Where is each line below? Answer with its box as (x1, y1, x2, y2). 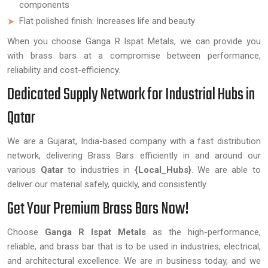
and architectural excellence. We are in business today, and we (7, 255, 261, 266)
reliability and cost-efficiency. (7, 65, 120, 75)
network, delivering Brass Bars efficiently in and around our (7, 150, 261, 161)
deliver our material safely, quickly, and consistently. (7, 179, 208, 190)
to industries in (68, 165, 135, 175)
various (7, 165, 41, 175)
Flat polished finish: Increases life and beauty (19, 16, 195, 26)
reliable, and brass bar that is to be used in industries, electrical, (7, 241, 261, 252)
